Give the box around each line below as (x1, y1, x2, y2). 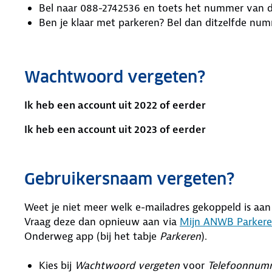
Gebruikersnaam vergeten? (24, 169, 234, 189)
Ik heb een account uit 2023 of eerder (24, 123, 206, 136)
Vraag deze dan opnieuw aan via (24, 215, 180, 228)
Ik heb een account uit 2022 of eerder (24, 98, 206, 112)
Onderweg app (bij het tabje (24, 229, 160, 243)
